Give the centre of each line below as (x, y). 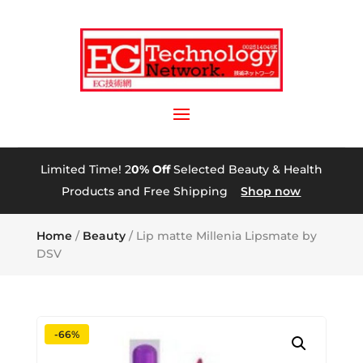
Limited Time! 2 (85, 170)
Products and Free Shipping (152, 192)
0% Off (150, 170)
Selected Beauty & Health (246, 170)
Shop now (271, 192)
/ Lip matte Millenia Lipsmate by (221, 236)
